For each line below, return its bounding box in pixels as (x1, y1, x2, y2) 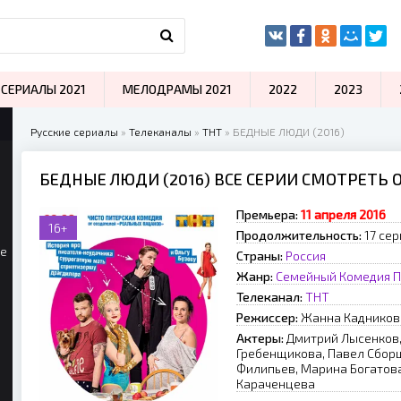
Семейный (276, 269, 337, 284)
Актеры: (236, 330, 284, 346)
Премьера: (236, 207, 298, 222)
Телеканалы (129, 125, 192, 138)
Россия (286, 248, 326, 263)
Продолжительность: (236, 227, 362, 243)
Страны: (236, 248, 283, 263)
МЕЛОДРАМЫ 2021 (123, 81, 232, 97)
